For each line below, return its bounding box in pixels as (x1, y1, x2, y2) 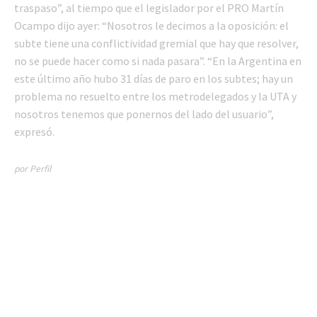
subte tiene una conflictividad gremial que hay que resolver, (14, 36, 299, 51)
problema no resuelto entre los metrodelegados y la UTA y (14, 89, 296, 104)
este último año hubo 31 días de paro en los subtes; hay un (14, 71, 293, 86)
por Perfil (14, 163, 51, 175)
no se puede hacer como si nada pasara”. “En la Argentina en (14, 54, 301, 69)
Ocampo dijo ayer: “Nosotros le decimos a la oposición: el (14, 18, 289, 33)
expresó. (14, 125, 54, 139)
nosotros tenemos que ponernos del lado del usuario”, (14, 107, 274, 122)
